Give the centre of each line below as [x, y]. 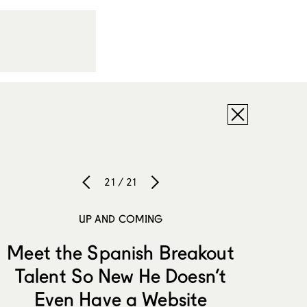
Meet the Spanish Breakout [121, 253]
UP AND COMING [121, 218]
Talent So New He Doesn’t [121, 276]
